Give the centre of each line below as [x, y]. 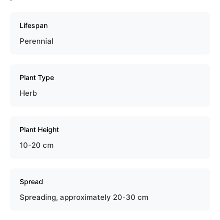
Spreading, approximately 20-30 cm [84, 197]
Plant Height [39, 129]
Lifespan [34, 25]
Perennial [37, 41]
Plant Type [37, 77]
